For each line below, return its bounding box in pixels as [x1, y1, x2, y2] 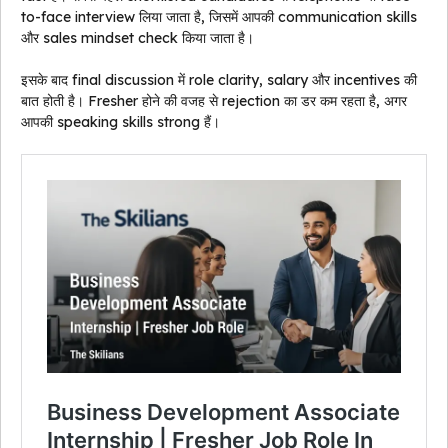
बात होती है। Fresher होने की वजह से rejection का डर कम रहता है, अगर [21, 92, 407, 111]
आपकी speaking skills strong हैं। [21, 113, 220, 132]
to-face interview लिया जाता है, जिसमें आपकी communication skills [21, 8, 417, 27]
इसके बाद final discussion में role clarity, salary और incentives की [21, 71, 417, 90]
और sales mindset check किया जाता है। [21, 29, 254, 48]
